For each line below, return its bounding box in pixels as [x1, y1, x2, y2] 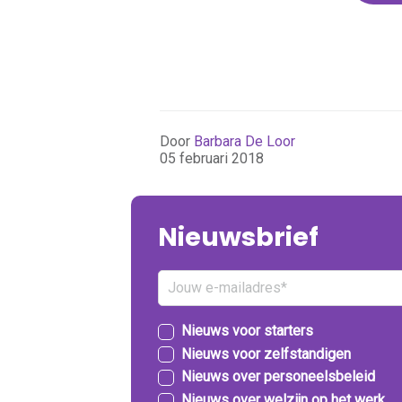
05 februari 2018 [160, 149, 265, 167]
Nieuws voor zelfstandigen [181, 345, 352, 363]
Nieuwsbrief [158, 218, 319, 255]
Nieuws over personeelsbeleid [181, 368, 376, 386]
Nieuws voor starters [181, 322, 314, 340]
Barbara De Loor [194, 132, 296, 150]
